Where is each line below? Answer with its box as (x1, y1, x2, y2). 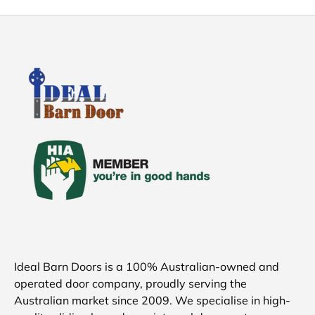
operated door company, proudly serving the (14, 276, 247, 291)
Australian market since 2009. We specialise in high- (14, 293, 290, 308)
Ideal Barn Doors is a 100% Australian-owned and (14, 259, 279, 274)
